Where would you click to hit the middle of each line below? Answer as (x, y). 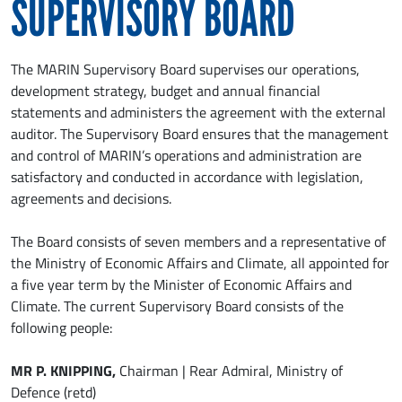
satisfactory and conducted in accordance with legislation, (187, 176)
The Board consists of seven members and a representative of (198, 241)
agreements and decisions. (91, 198)
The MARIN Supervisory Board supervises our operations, (185, 69)
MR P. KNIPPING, (65, 370)
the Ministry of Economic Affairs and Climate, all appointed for (200, 262)
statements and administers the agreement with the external (198, 112)
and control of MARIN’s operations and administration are (186, 155)
